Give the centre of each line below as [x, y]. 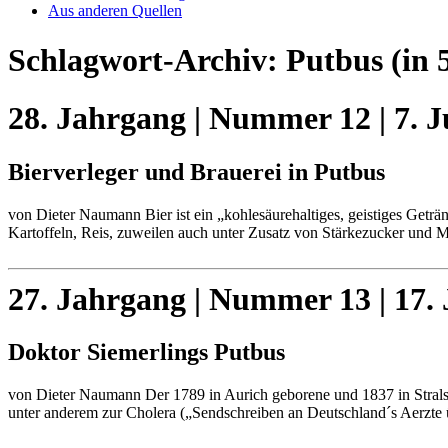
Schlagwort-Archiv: [147, 59]
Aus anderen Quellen [115, 11]
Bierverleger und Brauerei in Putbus [196, 171]
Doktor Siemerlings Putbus [146, 352]
